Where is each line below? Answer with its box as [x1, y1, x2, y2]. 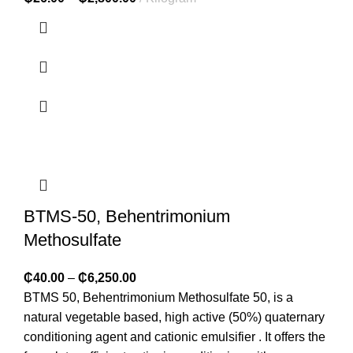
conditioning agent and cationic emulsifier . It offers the [24, 329, 325, 344]
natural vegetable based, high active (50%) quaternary [24, 310, 325, 324]
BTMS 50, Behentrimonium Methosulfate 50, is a [24, 290, 293, 304]
